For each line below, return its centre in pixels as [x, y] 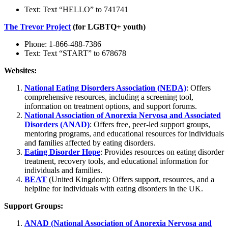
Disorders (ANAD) [57, 124]
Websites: [20, 70]
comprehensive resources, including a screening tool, [109, 97]
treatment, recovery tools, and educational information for [116, 161]
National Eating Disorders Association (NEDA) [105, 88]
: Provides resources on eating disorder [162, 152]
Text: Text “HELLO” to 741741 [76, 9]
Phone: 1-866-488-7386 [63, 44]
